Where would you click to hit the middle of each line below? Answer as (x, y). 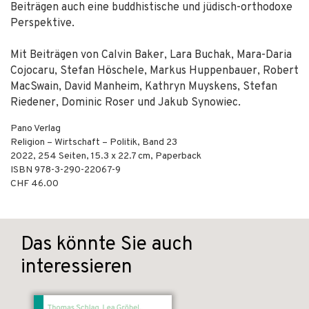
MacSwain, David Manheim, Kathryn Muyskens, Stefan (144, 87)
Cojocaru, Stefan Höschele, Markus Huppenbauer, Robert (154, 71)
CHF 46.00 (34, 184)
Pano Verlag (36, 129)
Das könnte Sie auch (107, 245)
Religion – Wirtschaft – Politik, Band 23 (94, 142)
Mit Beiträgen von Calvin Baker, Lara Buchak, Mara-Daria (151, 55)
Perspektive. (42, 23)
